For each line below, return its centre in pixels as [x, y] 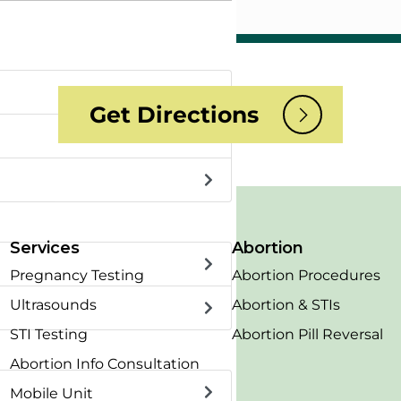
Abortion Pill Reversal [307, 335]
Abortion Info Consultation [104, 364]
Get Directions [174, 115]
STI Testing [48, 335]
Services [44, 248]
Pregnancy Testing [77, 276]
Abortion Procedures [306, 276]
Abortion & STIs [286, 305]
